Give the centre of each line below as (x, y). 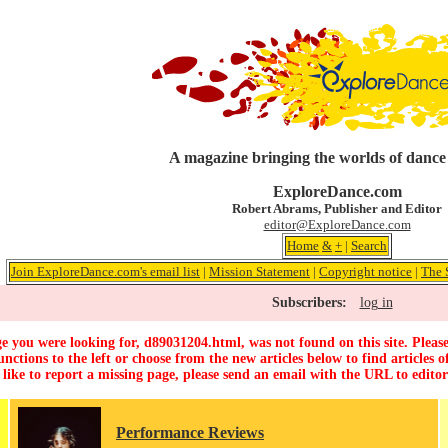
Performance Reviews (190, 433)
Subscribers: (309, 302)
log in (376, 302)
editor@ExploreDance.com (337, 224)
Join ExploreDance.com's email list (105, 271)
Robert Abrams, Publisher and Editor (337, 208)
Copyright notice (365, 271)
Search (369, 245)
